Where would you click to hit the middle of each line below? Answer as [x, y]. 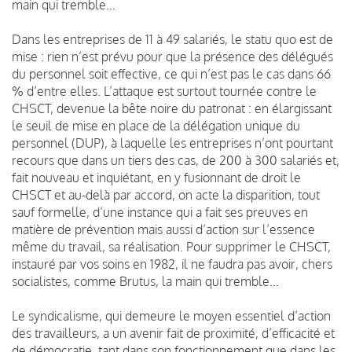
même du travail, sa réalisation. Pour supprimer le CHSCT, [171, 246]
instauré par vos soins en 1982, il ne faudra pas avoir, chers [172, 264]
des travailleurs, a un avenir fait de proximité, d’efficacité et [173, 333]
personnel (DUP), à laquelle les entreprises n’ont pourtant [172, 143]
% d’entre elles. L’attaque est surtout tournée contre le [164, 91]
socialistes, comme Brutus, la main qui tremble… [145, 281]
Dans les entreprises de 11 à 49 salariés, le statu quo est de [172, 39]
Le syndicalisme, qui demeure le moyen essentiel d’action [171, 315]
